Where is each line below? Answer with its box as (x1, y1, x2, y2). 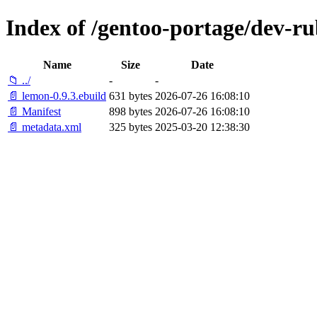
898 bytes (109, 105, 152, 117)
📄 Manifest (8, 105, 61, 117)
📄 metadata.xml (8, 120, 81, 133)
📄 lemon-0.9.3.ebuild (8, 89, 106, 102)
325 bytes (109, 120, 152, 133)
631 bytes (109, 89, 152, 102)
